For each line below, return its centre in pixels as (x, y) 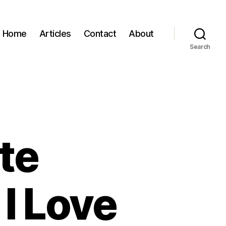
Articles (55, 33)
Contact (100, 33)
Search (200, 47)
